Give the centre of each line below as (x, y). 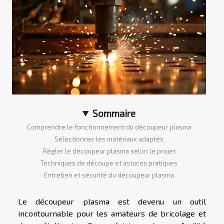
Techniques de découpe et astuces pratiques (109, 163)
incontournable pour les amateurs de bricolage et (112, 213)
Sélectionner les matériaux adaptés (109, 139)
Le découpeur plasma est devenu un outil (112, 201)
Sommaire (114, 113)
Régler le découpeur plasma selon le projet (109, 151)
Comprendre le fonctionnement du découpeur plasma (109, 127)
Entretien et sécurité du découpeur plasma (109, 175)
